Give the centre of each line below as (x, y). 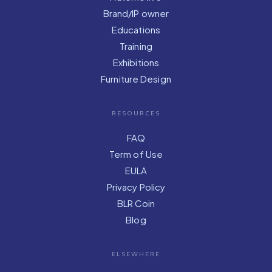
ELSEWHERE (136, 255)
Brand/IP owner (136, 13)
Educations (136, 30)
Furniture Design (136, 79)
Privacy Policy (136, 187)
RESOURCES (136, 114)
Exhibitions (136, 63)
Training (136, 46)
